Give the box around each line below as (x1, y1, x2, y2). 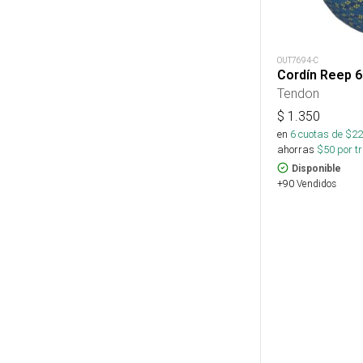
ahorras (277, 142, 314, 156)
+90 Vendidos (277, 177, 336, 190)
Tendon (277, 84, 319, 101)
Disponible (292, 162, 341, 174)
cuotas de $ (296, 126, 352, 141)
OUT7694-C (277, 54, 318, 66)
